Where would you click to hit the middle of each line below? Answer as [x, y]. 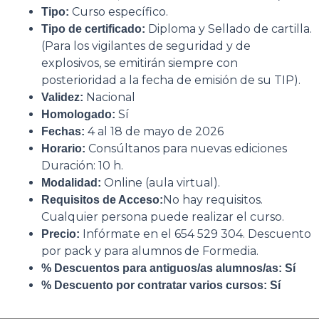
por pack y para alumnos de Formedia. [150, 251]
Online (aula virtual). [161, 182]
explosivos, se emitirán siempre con [140, 63]
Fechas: [63, 131]
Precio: [61, 234]
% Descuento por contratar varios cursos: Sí [161, 285]
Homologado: [78, 114]
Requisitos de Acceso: [102, 199]
